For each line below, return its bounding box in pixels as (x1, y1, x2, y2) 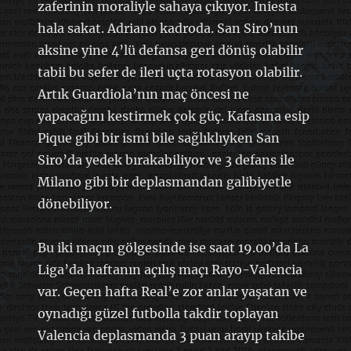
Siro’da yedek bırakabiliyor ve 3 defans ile (37, 151, 295, 168)
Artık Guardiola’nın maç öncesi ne (37, 85, 249, 102)
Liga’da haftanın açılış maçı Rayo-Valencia (37, 261, 302, 277)
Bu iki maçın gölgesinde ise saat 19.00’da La (37, 239, 309, 255)
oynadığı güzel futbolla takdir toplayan (37, 305, 279, 321)
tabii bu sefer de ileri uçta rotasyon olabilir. (37, 63, 302, 80)
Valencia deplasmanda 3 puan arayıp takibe (37, 327, 305, 343)
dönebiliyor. (37, 195, 112, 212)
